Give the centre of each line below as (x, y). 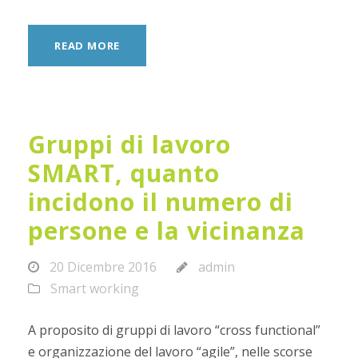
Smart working (95, 288)
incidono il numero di (161, 202)
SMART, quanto (124, 173)
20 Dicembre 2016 (103, 267)
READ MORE (88, 46)
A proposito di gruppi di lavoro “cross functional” (174, 330)
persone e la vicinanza (167, 231)
